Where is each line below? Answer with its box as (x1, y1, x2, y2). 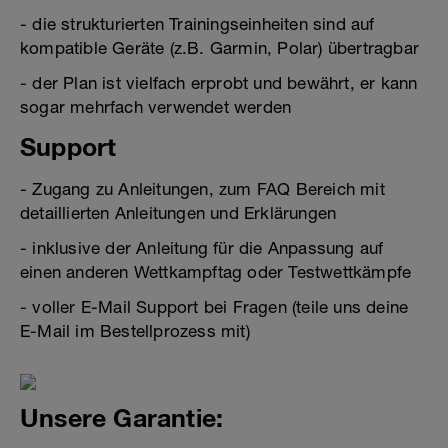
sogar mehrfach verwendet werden (20, 97, 292, 117)
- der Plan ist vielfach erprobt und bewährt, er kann (20, 73, 418, 93)
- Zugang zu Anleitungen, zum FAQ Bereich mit (20, 179, 385, 199)
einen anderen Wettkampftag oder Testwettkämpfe (20, 262, 412, 282)
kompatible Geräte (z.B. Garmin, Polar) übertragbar (20, 38, 420, 58)
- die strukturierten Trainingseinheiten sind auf (20, 14, 375, 34)
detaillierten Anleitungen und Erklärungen (20, 203, 337, 223)
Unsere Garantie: (20, 403, 224, 432)
